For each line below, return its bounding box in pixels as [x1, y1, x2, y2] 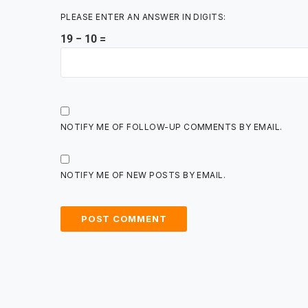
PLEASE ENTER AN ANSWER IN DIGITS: [60, 12, 226, 23]
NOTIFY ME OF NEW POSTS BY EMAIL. [60, 170, 226, 181]
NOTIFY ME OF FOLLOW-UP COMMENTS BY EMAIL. [60, 122, 283, 133]
